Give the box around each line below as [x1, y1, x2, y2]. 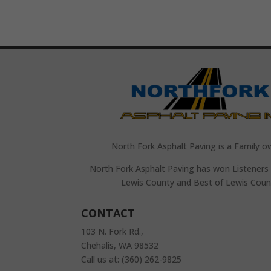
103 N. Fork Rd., [81, 226, 144, 237]
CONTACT [81, 206, 135, 220]
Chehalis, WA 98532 [81, 240, 159, 251]
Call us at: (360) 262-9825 [81, 253, 182, 265]
